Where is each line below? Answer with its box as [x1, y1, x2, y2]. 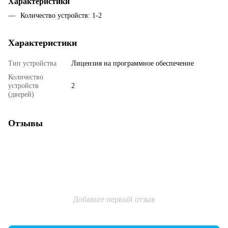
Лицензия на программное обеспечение [71, 60, 194, 68]
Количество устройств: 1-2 [20, 12, 102, 20]
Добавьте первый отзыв [73, 195, 155, 204]
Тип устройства [8, 60, 56, 68]
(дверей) [8, 91, 34, 99]
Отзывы [8, 118, 43, 129]
